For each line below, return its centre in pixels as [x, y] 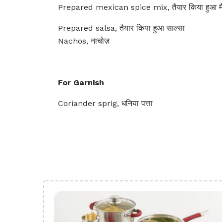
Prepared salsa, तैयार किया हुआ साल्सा [121, 28]
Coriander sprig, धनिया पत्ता [105, 103]
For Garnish [81, 83]
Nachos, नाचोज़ [84, 41]
